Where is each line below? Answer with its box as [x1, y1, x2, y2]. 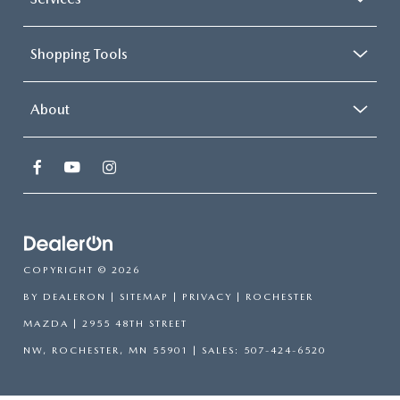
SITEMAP [120, 291, 169, 304]
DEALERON [43, 291, 106, 304]
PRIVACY [182, 291, 232, 304]
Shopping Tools [30, 46, 128, 63]
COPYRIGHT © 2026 [23, 264, 140, 277]
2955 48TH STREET [78, 318, 187, 330]
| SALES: [188, 345, 244, 357]
